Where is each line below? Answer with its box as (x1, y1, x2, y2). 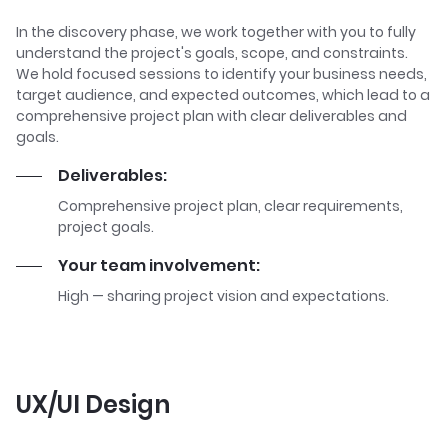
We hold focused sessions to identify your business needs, (16, 64, 427, 84)
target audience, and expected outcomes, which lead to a (16, 85, 430, 105)
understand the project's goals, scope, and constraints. (16, 43, 408, 63)
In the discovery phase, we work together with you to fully (16, 22, 416, 42)
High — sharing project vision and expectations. (58, 286, 389, 306)
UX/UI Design (16, 388, 170, 421)
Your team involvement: (58, 254, 260, 277)
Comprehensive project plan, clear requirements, (58, 196, 403, 216)
